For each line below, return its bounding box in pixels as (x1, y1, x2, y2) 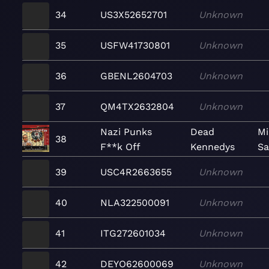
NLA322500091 (100, 196, 169, 208)
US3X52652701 (100, 8, 167, 20)
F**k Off (100, 141, 141, 153)
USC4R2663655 (100, 166, 172, 178)
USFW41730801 (100, 39, 170, 51)
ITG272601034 (100, 227, 166, 239)
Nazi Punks (100, 125, 152, 138)
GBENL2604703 (100, 70, 172, 82)
